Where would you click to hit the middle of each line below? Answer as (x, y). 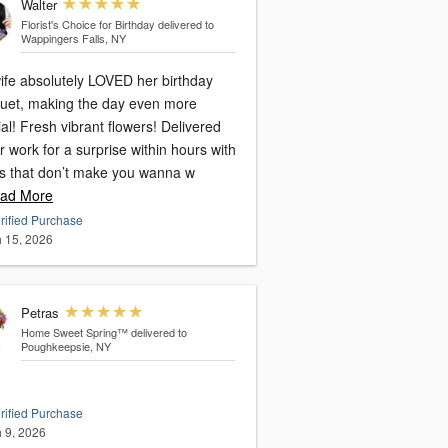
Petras (39, 313)
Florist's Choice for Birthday (87, 24)
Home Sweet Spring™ (74, 332)
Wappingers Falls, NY (73, 38)
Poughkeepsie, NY (65, 346)
